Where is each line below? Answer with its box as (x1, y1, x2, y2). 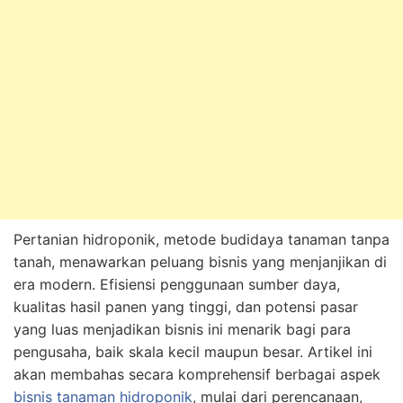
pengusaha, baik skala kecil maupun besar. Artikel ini (13, 342, 372, 361)
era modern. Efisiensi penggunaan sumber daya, (13, 274, 340, 293)
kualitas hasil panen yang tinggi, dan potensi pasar (13, 297, 358, 316)
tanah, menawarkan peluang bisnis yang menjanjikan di (13, 252, 387, 271)
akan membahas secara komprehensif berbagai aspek (13, 364, 381, 383)
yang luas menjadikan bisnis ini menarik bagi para (13, 319, 351, 338)
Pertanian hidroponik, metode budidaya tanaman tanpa (13, 229, 390, 248)
